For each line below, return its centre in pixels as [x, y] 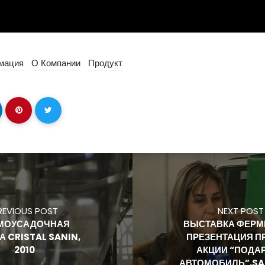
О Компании [56, 63]
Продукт [105, 63]
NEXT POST [240, 211]
